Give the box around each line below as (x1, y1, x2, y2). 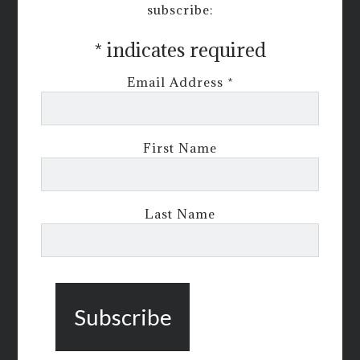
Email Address (126, 74, 227, 91)
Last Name (145, 206, 215, 223)
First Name (143, 140, 217, 157)
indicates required (102, 37, 266, 63)
